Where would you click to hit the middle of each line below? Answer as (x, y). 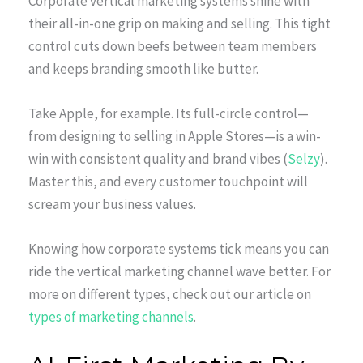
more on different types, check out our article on (170, 295)
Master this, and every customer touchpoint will (168, 182)
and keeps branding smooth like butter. (143, 68)
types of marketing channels (111, 317)
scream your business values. (112, 205)
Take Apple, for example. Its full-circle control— (169, 114)
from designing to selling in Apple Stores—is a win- (175, 137)
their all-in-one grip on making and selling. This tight (179, 23)
